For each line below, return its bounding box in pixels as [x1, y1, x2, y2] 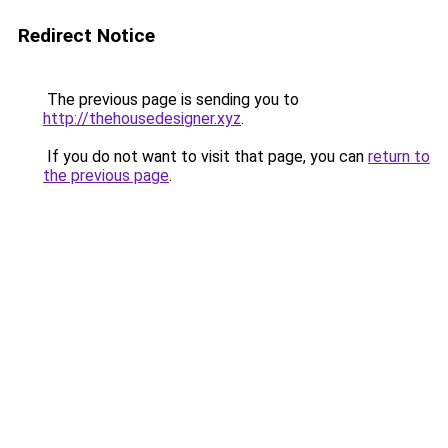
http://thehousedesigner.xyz [43, 109, 241, 128]
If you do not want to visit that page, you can [43, 147, 368, 166]
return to [368, 147, 430, 166]
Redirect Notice [18, 24, 155, 47]
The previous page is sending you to [43, 90, 299, 109]
